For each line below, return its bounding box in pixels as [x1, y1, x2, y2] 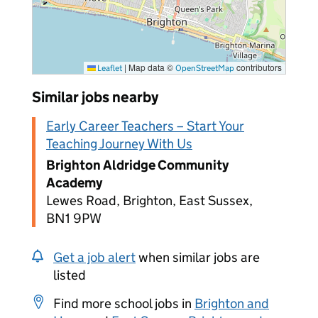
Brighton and [194, 295, 269, 312]
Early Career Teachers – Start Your [46, 118, 244, 134]
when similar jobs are [136, 249, 260, 265]
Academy [46, 175, 102, 191]
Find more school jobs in [53, 295, 194, 312]
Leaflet [96, 62, 122, 73]
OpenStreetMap [175, 62, 234, 73]
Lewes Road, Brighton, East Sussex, [46, 192, 253, 209]
